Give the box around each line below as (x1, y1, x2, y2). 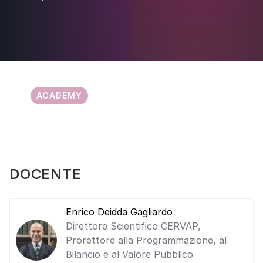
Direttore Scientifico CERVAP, (66, 220, 201, 232)
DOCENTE (9, 166, 82, 183)
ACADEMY (36, 90, 82, 100)
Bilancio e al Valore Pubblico (66, 248, 193, 260)
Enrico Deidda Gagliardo (66, 206, 173, 218)
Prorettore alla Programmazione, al (66, 234, 227, 246)
